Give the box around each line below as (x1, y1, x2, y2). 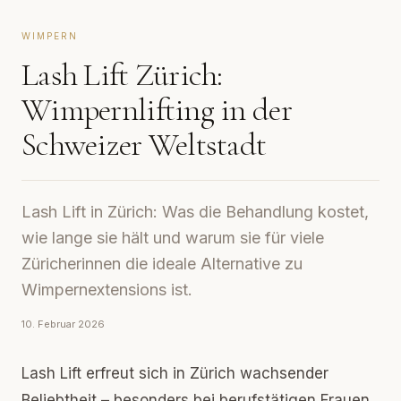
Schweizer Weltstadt (21, 125, 267, 164)
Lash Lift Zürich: (21, 55, 223, 94)
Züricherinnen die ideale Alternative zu (21, 254, 303, 273)
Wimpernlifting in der (21, 90, 292, 129)
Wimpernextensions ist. (21, 280, 192, 299)
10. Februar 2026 (21, 318, 105, 330)
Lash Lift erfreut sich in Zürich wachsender (21, 364, 328, 382)
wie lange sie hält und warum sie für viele (21, 228, 324, 247)
